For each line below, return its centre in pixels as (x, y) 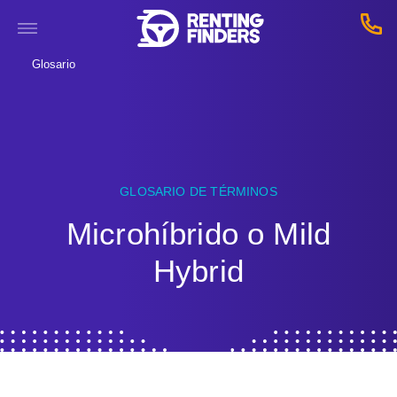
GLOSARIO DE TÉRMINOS (198, 192)
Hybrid (198, 271)
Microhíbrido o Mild (198, 234)
